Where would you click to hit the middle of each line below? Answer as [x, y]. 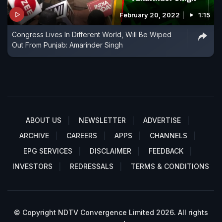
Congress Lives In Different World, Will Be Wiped [92, 35]
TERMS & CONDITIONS [170, 166]
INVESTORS [32, 166]
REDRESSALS [92, 166]
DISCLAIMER [111, 151]
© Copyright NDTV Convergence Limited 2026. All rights [111, 213]
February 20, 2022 [150, 15]
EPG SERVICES [48, 151]
